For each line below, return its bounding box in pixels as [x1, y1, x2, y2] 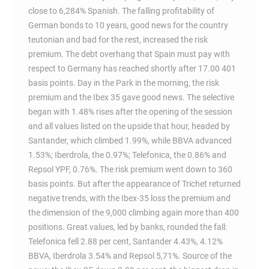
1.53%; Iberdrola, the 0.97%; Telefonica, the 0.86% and [28, 150, 226, 160]
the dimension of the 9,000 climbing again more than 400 [28, 208, 239, 217]
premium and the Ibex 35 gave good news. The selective [28, 92, 234, 102]
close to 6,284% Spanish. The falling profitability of [28, 6, 214, 16]
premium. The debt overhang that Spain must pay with [28, 49, 230, 59]
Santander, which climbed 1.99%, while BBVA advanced [28, 136, 232, 145]
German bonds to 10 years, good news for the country [28, 20, 228, 30]
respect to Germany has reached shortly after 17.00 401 [28, 64, 236, 73]
